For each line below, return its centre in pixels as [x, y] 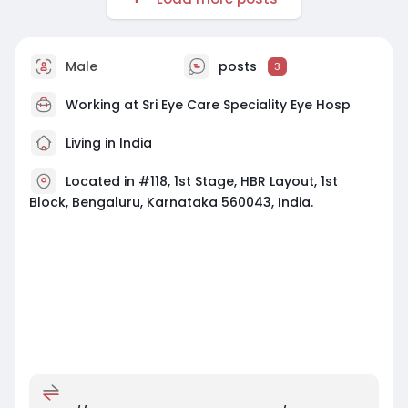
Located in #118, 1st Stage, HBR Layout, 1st [201, 181]
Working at [103, 104]
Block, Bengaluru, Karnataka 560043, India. [171, 202]
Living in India [107, 143]
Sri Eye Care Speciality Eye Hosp [246, 104]
